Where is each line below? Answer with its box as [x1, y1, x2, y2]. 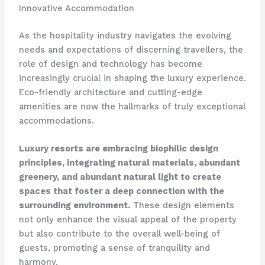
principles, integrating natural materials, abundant [18, 157, 240, 168]
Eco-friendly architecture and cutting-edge [18, 86, 202, 98]
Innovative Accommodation [18, 2, 134, 14]
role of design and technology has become [18, 58, 202, 69]
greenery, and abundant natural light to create [18, 171, 221, 182]
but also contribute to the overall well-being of [18, 228, 220, 239]
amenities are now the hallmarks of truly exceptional [18, 101, 245, 112]
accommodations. [18, 115, 94, 126]
